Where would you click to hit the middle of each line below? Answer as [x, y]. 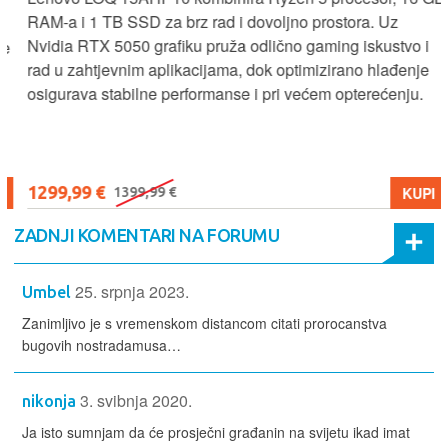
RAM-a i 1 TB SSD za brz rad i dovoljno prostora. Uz [199, 22]
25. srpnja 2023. [132, 292]
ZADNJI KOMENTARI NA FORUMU [147, 235]
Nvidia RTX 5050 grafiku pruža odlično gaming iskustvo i [215, 46]
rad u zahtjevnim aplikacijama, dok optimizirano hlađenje [215, 70]
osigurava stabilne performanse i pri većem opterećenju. [212, 94]
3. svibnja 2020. [136, 401]
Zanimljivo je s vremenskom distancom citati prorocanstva [204, 323]
